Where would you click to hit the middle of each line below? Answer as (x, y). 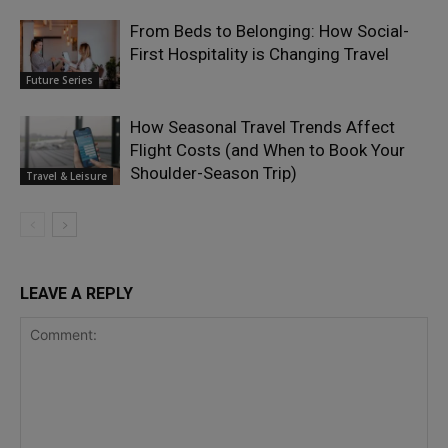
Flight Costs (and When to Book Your (267, 149)
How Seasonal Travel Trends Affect (262, 126)
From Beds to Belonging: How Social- (269, 30)
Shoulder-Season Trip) (213, 172)
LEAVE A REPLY (76, 293)
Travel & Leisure (66, 175)
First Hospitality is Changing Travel (259, 53)
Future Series (59, 79)
